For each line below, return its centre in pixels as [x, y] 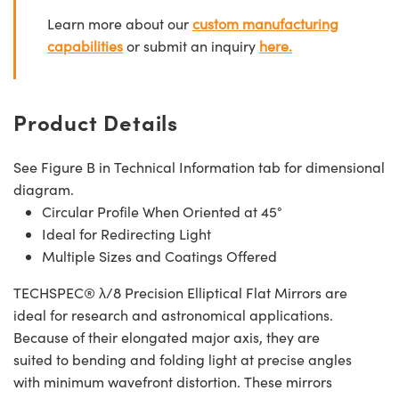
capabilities [85, 45]
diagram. [44, 189]
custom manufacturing [265, 23]
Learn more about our [120, 23]
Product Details [96, 121]
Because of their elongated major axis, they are [167, 337]
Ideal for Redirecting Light [126, 233]
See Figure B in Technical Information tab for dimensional [199, 167]
